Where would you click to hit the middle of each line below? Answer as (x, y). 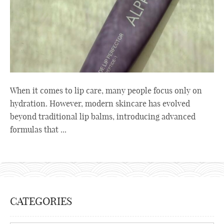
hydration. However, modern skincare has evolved (100, 103)
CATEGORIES (41, 201)
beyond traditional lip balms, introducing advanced (103, 116)
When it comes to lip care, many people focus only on (106, 90)
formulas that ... (38, 129)
